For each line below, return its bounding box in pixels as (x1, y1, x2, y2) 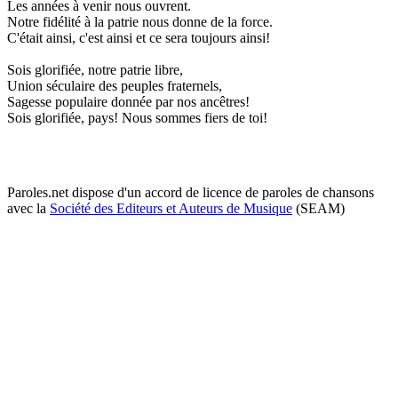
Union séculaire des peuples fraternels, (7, 77, 222, 93)
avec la (7, 200, 50, 216)
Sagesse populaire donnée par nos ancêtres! (7, 93, 250, 109)
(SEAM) (292, 200, 345, 216)
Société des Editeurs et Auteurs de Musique (50, 200, 292, 216)
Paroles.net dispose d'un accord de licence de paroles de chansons (7, 184, 374, 200)
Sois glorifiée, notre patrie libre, (7, 61, 183, 77)
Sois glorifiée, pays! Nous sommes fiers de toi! (7, 109, 267, 125)
